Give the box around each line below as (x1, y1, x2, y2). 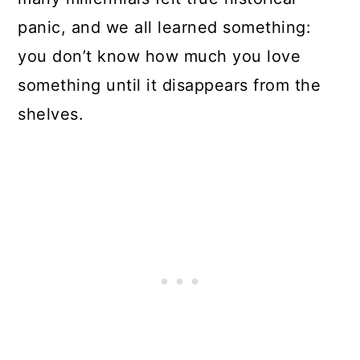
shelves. (18, 104, 84, 124)
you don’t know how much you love (18, 46, 301, 66)
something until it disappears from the (18, 75, 321, 95)
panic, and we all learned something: (18, 17, 312, 37)
